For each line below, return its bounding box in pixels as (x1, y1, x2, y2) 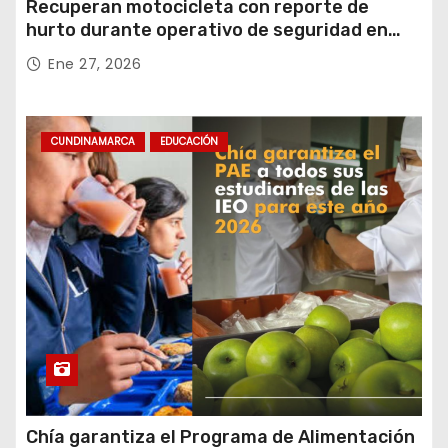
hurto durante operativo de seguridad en (26, 18, 388, 41)
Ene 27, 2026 (48, 53, 141, 74)
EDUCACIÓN (160, 133, 218, 149)
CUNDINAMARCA (51, 133, 135, 149)
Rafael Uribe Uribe (26, 41, 187, 64)
